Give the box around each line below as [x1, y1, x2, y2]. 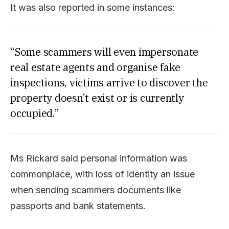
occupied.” [10, 106, 59, 120]
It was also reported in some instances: [10, 2, 175, 13]
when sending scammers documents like [10, 185, 181, 195]
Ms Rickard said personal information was [10, 153, 187, 164]
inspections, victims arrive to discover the [10, 76, 208, 89]
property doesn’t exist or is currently [10, 91, 184, 105]
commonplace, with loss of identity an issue [10, 169, 195, 179]
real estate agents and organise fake [10, 60, 180, 74]
